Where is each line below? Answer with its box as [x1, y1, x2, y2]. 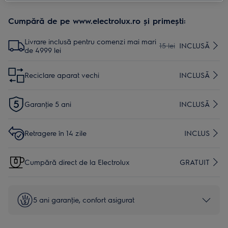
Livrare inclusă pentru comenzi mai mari [24, 36, 156, 46]
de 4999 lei [24, 45, 61, 54]
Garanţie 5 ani [24, 99, 71, 109]
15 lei [159, 41, 175, 50]
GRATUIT [180, 157, 210, 167]
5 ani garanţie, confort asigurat [33, 195, 134, 205]
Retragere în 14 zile [24, 128, 87, 138]
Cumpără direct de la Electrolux [24, 157, 130, 167]
